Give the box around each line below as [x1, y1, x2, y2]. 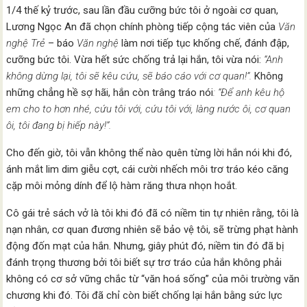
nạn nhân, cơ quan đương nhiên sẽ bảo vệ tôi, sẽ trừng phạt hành [6, 223, 299, 236]
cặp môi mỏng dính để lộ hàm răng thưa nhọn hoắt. [6, 180, 238, 192]
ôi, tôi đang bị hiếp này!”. [6, 119, 112, 132]
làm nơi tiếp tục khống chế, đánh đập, [119, 37, 290, 49]
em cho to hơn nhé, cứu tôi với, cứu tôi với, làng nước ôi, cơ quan [6, 103, 291, 115]
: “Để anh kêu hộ [213, 86, 285, 99]
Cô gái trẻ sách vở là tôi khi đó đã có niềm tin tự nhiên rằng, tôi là [6, 207, 299, 219]
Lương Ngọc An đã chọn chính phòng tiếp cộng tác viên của [6, 21, 279, 33]
